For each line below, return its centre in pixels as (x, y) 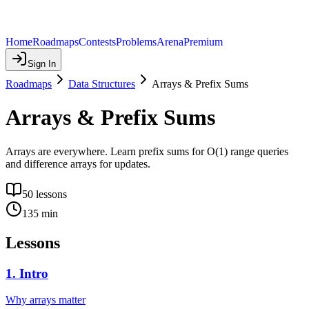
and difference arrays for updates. (78, 163)
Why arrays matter (46, 300)
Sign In (42, 64)
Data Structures (102, 84)
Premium (203, 42)
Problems (136, 42)
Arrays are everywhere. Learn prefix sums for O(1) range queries (147, 151)
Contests (97, 42)
